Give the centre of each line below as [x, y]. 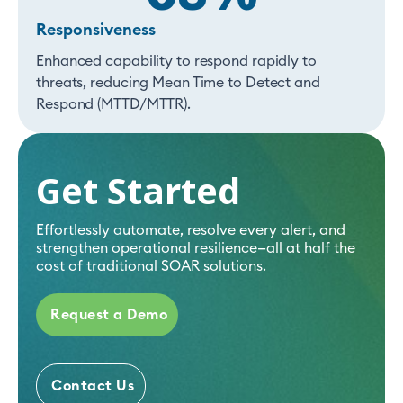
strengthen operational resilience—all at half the [196, 249]
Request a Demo [109, 315]
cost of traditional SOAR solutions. [151, 267]
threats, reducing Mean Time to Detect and [178, 83]
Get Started [138, 191]
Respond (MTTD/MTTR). [113, 105]
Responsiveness [96, 30]
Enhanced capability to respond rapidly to [176, 62]
